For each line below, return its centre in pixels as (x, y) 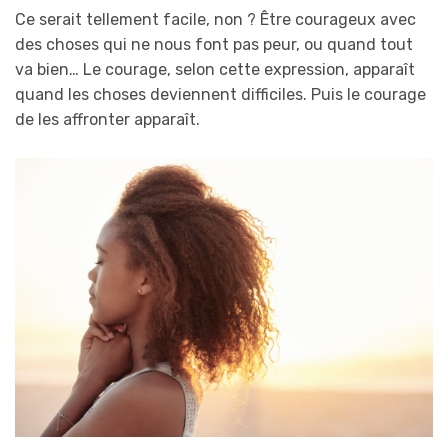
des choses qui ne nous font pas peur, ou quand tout (214, 45)
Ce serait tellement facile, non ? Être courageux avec (215, 20)
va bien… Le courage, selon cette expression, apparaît (215, 70)
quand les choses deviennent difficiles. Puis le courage (220, 95)
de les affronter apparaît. (107, 120)
